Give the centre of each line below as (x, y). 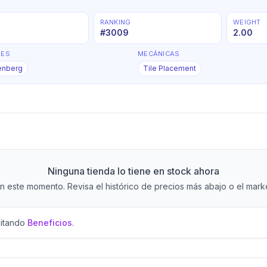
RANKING (115, 22)
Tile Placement (170, 68)
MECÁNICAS (159, 54)
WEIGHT (247, 22)
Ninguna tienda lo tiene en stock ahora (133, 171)
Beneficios (50, 223)
